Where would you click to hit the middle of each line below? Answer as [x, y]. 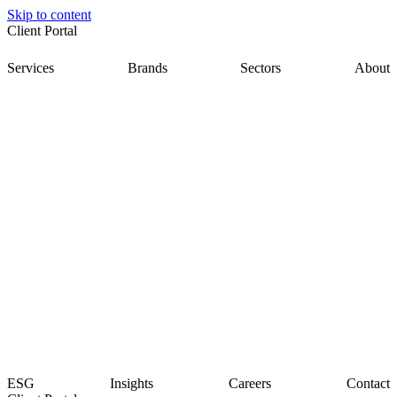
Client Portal [44, 31]
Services [31, 68]
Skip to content [49, 15]
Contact [368, 384]
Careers [250, 384]
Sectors [261, 68]
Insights [132, 384]
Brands [147, 68]
